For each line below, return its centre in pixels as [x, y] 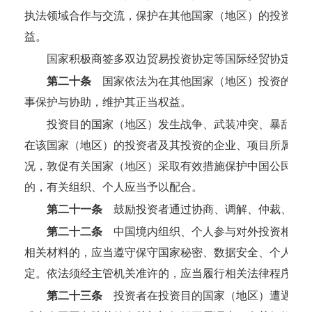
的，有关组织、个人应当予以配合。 [114, 187]
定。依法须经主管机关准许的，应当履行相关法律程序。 [164, 273]
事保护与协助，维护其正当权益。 [108, 102]
